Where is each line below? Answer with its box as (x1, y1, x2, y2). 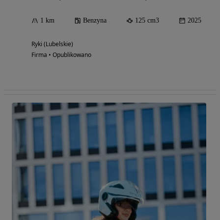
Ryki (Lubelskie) (31, 39, 73, 48)
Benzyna (83, 16, 107, 24)
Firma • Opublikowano (31, 50, 91, 59)
